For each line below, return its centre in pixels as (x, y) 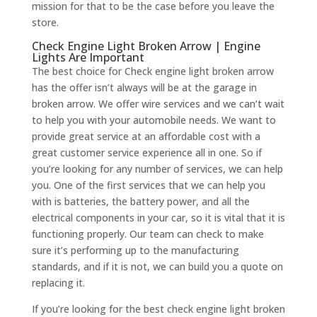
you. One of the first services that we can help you (148, 185)
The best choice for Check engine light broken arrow (152, 71)
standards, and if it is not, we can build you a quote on (157, 267)
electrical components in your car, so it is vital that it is (158, 218)
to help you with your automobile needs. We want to (154, 120)
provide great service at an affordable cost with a (146, 137)
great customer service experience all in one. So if (146, 153)
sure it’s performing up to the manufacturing (135, 250)
